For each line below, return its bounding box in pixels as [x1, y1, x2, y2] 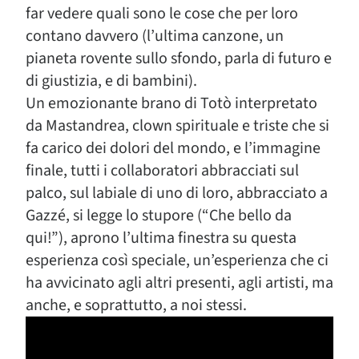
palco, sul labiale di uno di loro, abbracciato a [26, 182, 328, 204]
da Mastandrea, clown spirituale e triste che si [26, 115, 329, 137]
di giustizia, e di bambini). [26, 70, 197, 92]
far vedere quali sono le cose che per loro [26, 2, 298, 25]
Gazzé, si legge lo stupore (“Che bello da [26, 204, 292, 227]
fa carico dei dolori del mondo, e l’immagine [26, 137, 321, 159]
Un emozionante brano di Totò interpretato [26, 92, 317, 115]
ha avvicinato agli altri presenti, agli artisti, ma [26, 272, 333, 294]
